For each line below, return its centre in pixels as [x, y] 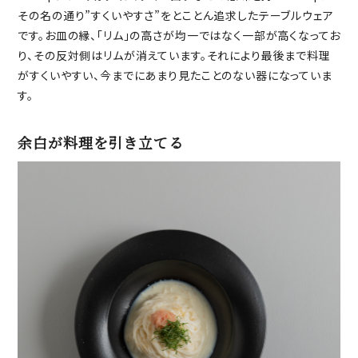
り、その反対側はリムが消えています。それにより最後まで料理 [174, 56]
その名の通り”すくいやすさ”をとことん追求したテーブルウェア [176, 16]
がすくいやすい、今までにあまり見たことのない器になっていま [175, 76]
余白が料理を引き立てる [101, 143]
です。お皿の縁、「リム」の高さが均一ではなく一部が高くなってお [179, 36]
